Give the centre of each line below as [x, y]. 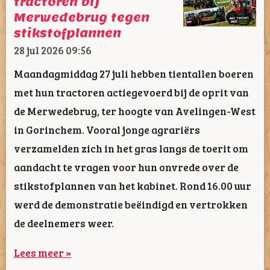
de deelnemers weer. [64, 223]
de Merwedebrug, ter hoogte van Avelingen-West [135, 111]
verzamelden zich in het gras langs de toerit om [131, 149]
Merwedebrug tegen [82, 17]
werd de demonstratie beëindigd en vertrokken [131, 205]
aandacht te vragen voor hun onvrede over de [126, 167]
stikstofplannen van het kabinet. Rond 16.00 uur [133, 186]
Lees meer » [42, 252]
